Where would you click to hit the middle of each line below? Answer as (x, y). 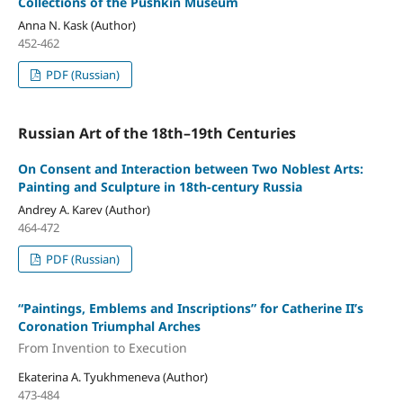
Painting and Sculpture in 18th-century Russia (160, 187)
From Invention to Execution (102, 347)
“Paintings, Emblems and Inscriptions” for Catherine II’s (190, 309)
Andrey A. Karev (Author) (84, 210)
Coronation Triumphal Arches (109, 327)
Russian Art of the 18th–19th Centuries (157, 134)
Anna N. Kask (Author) (76, 26)
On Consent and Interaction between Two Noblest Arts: (190, 169)
